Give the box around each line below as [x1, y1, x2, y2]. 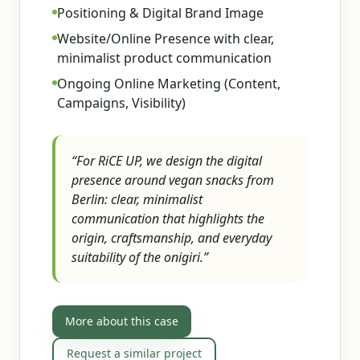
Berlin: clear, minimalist [72, 190, 202, 208]
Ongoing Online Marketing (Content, [57, 75, 280, 92]
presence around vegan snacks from [72, 171, 274, 189]
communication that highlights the [72, 210, 264, 227]
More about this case [65, 313, 178, 329]
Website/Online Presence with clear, [57, 30, 274, 47]
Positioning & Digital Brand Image [57, 4, 264, 22]
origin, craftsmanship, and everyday [72, 229, 272, 247]
